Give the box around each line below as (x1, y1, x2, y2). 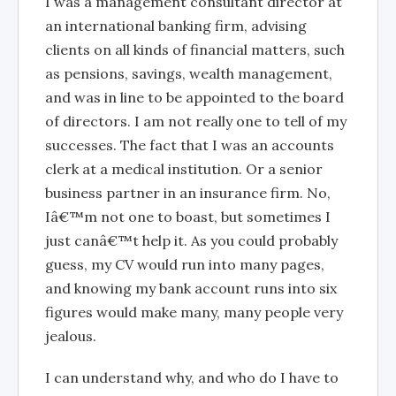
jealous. (45, 326, 96, 345)
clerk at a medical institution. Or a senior (45, 159, 323, 178)
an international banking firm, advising (45, 16, 307, 34)
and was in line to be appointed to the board (45, 88, 344, 106)
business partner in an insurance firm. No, (45, 183, 331, 202)
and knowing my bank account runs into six (45, 278, 337, 297)
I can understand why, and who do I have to (45, 368, 339, 386)
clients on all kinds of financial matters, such (45, 40, 345, 58)
